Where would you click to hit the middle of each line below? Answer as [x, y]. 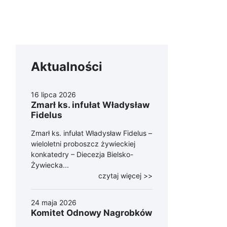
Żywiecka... [50, 165]
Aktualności [67, 67]
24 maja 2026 [54, 202]
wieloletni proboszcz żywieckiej [83, 144]
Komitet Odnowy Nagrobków [91, 213]
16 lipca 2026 [53, 94]
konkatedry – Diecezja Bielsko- [82, 154]
